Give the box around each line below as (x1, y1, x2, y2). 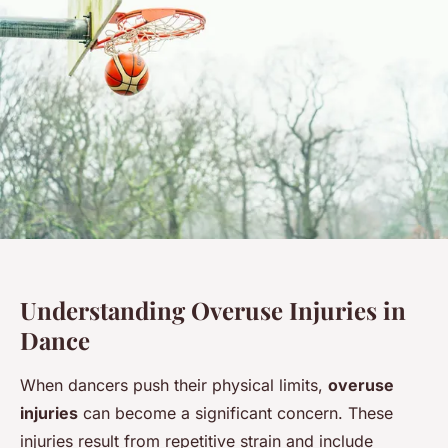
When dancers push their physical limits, (20, 374, 328, 395)
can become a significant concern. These (78, 402, 393, 423)
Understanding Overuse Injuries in (20, 293, 406, 326)
